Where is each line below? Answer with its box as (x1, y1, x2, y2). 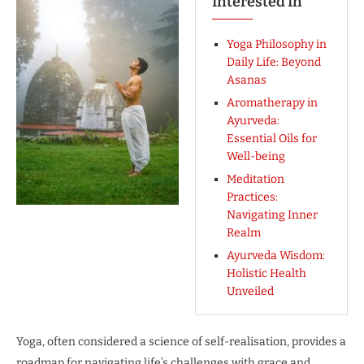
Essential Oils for (227, 131, 317, 145)
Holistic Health (227, 266, 306, 280)
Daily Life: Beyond (227, 54, 321, 69)
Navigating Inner (227, 207, 318, 222)
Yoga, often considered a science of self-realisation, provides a (16, 334, 346, 349)
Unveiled (227, 284, 274, 298)
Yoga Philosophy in (227, 37, 327, 51)
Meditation (227, 171, 284, 186)
